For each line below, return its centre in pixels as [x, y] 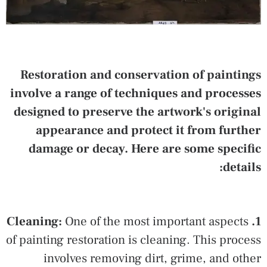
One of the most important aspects [155, 221]
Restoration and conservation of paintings [141, 75]
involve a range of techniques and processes [136, 94]
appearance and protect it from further [148, 131]
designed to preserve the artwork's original [137, 112]
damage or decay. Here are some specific [145, 149]
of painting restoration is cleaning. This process [133, 240]
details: [242, 167]
